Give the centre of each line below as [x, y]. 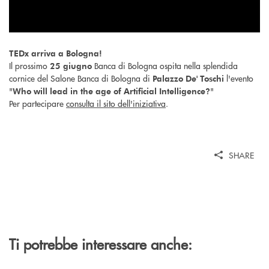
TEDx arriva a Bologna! [56, 53]
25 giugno [71, 65]
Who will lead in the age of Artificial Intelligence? [111, 91]
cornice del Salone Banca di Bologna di [81, 78]
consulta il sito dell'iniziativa [116, 103]
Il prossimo [28, 65]
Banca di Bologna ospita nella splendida [165, 65]
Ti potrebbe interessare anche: [101, 244]
